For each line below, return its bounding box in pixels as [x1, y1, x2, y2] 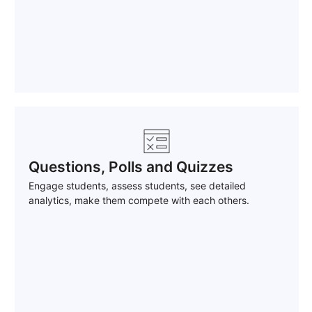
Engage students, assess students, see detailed [29, 180, 246, 192]
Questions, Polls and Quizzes [29, 158, 233, 176]
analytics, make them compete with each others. [29, 194, 249, 207]
